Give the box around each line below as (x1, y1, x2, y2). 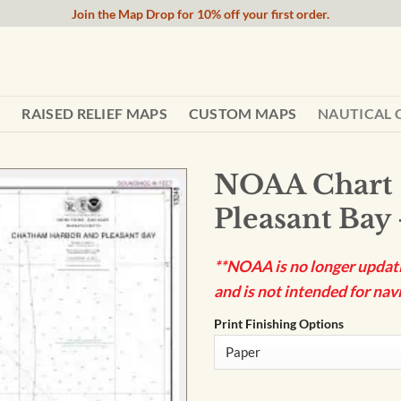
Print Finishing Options (214, 315, 344, 331)
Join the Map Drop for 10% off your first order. (72, 5, 329, 21)
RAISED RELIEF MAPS (21, 105, 168, 122)
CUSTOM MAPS (188, 105, 297, 122)
